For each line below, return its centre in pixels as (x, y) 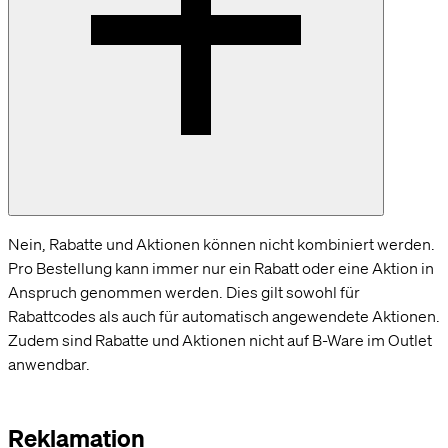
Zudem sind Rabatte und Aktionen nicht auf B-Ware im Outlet (220, 339)
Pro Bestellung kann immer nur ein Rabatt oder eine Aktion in (221, 267)
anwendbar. (49, 363)
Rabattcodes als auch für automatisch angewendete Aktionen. (224, 315)
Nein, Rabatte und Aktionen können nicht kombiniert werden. (221, 243)
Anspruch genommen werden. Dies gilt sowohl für (184, 291)
